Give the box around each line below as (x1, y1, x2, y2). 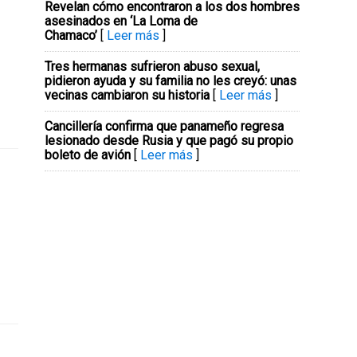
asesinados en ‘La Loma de (45, 14, 198, 29)
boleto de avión (45, 147, 131, 163)
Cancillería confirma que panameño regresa (45, 119, 284, 134)
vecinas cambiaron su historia (45, 88, 210, 103)
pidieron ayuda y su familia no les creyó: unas (45, 73, 296, 88)
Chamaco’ (45, 28, 97, 43)
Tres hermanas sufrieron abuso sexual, (45, 59, 260, 74)
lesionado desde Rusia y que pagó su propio (45, 133, 293, 148)
